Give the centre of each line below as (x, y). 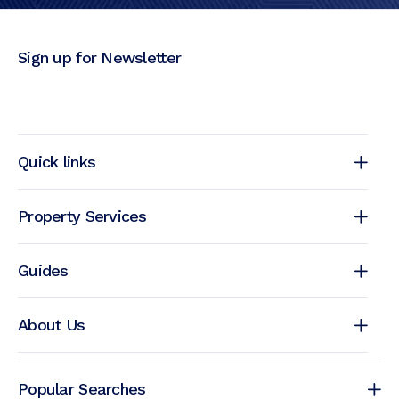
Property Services (82, 216)
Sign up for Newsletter (100, 57)
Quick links (57, 161)
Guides (43, 270)
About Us (52, 324)
